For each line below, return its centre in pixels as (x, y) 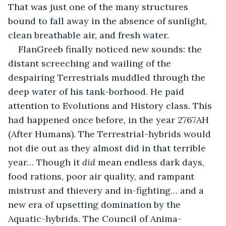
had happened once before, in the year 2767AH (110, 120)
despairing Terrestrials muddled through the (108, 77)
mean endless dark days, (151, 162)
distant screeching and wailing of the (91, 63)
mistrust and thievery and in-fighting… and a (107, 190)
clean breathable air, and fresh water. (89, 35)
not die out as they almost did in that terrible (108, 148)
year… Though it (45, 162)
